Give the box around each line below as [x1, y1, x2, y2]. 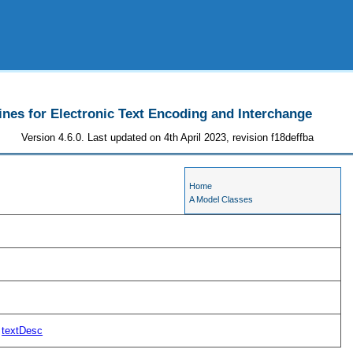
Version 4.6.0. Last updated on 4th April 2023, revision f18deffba [21, 131, 314, 143]
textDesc [2, 324, 43, 336]
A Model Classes [189, 195, 254, 205]
